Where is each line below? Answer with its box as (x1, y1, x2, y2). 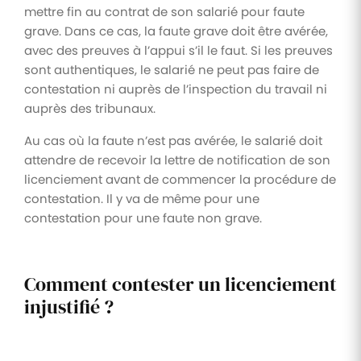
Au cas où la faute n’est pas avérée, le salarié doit (24, 131, 322, 149)
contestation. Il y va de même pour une (24, 189, 259, 207)
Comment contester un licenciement (24, 270, 337, 297)
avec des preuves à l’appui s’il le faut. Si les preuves (24, 41, 333, 59)
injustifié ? (24, 293, 114, 320)
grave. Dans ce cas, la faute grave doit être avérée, (24, 22, 328, 39)
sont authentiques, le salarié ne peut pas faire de (24, 60, 319, 78)
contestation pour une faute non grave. (24, 209, 262, 226)
